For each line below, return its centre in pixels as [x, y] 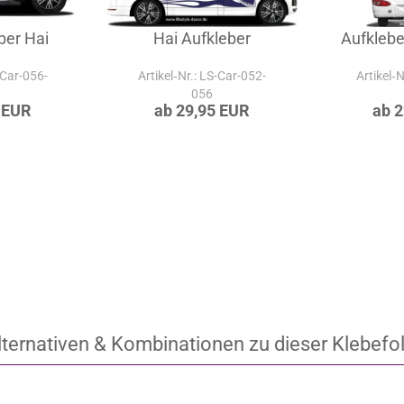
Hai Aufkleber [202, 39]
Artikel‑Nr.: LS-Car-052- [202, 76]
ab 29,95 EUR [202, 111]
